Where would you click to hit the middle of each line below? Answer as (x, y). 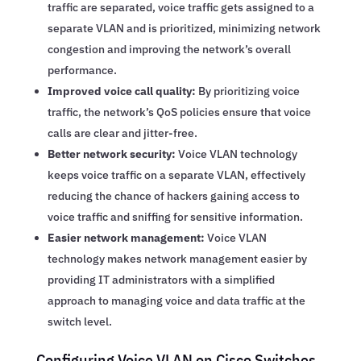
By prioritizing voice (247, 91)
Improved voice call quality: (121, 91)
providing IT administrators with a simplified (161, 279)
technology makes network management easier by (177, 258)
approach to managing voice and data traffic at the (176, 300)
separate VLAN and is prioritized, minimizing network (184, 28)
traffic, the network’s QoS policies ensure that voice (179, 112)
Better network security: (111, 154)
